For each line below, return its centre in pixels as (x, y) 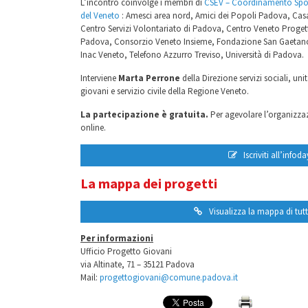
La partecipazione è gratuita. (144, 114)
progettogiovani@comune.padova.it (169, 277)
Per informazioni (117, 238)
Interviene (99, 78)
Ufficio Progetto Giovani (126, 251)
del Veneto (100, 15)
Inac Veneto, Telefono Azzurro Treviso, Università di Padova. (192, 55)
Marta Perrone (149, 78)
